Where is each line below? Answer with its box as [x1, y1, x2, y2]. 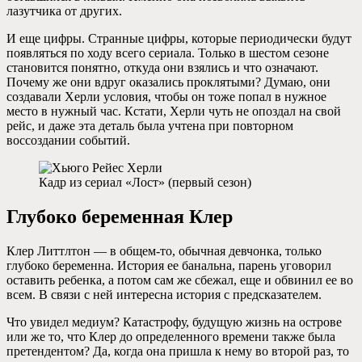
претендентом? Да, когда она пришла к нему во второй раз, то [6, 343, 349, 358]
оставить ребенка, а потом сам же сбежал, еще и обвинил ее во [6, 272, 353, 287]
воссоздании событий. [6, 133, 130, 147]
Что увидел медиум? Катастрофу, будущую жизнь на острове [6, 314, 342, 329]
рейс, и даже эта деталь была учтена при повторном [6, 118, 293, 133]
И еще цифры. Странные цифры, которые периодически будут [6, 31, 351, 45]
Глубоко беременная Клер [6, 205, 233, 227]
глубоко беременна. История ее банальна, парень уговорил [6, 258, 331, 272]
